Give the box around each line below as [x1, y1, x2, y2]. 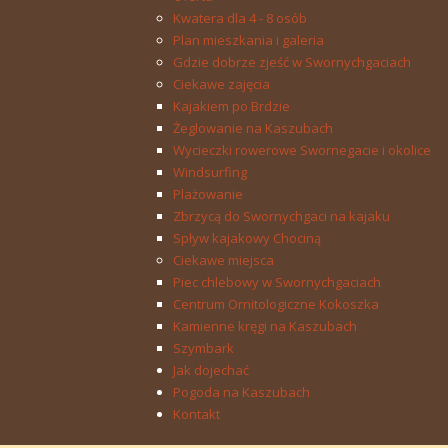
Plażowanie [173, 185, 243, 203]
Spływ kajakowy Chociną [173, 229, 321, 247]
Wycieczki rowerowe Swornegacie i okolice [173, 141, 431, 159]
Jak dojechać [173, 361, 249, 379]
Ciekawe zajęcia [173, 75, 270, 93]
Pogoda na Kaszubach [173, 383, 310, 401]
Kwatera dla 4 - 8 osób [173, 9, 307, 27]
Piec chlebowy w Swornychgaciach [173, 273, 381, 291]
